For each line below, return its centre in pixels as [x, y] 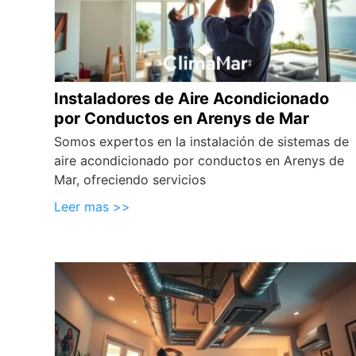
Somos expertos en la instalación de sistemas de [201, 141]
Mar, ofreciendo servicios [130, 179]
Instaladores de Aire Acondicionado [192, 98]
